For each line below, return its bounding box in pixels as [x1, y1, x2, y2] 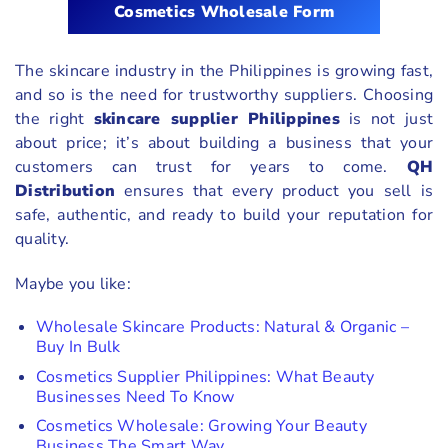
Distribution [15, 180, 115, 203]
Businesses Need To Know [35, 385, 235, 408]
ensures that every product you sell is [115, 180, 433, 203]
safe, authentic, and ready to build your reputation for [15, 204, 433, 227]
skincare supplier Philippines [93, 108, 340, 131]
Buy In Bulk [35, 335, 121, 358]
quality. [15, 228, 69, 251]
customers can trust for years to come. [15, 156, 407, 179]
